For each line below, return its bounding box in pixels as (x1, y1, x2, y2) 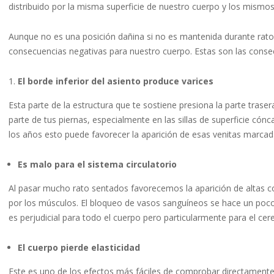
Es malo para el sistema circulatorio (18, 158, 177, 171)
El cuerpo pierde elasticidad (18, 242, 140, 254)
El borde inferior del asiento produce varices (18, 75, 213, 87)
